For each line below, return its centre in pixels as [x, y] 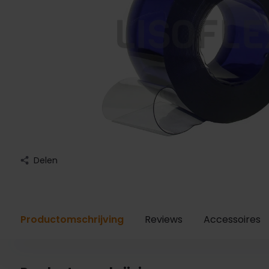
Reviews [163, 219]
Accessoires [232, 219]
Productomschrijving [72, 219]
